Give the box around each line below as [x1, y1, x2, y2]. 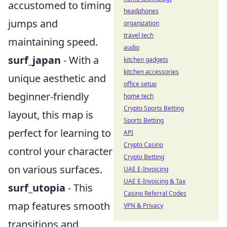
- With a [61, 53, 99, 67]
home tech [124, 92, 154, 100]
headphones [124, 7, 159, 15]
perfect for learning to [8, 126, 111, 140]
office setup [124, 80, 157, 88]
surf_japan [8, 53, 61, 67]
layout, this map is [8, 108, 93, 122]
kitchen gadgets [124, 55, 168, 64]
